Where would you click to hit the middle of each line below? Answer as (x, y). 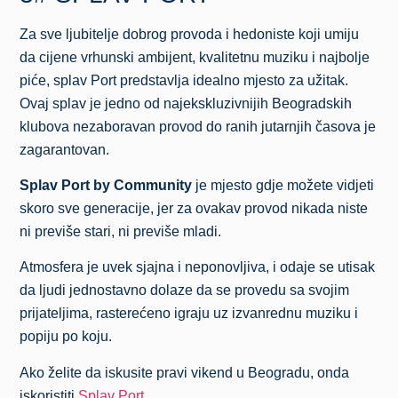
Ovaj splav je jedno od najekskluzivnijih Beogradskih (186, 103)
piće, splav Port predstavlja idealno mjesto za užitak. (184, 80)
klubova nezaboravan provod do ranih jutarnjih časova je (198, 126)
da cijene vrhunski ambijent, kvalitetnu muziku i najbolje (195, 57)
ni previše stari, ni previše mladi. (121, 231)
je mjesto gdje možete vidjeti (283, 185)
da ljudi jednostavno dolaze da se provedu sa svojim (185, 291)
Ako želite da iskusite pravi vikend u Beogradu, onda (185, 372)
